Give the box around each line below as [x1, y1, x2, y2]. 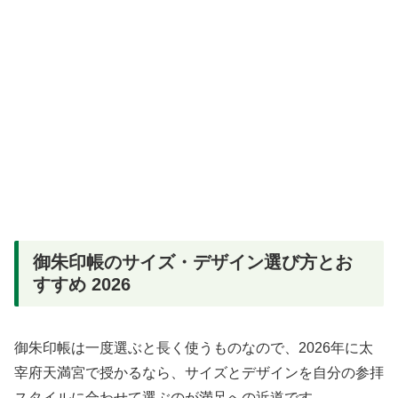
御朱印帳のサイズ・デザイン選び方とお [33, 252, 353, 273]
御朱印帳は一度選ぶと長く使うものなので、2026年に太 [14, 339, 373, 355]
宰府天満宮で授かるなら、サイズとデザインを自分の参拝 [14, 364, 384, 380]
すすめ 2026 [33, 275, 131, 295]
